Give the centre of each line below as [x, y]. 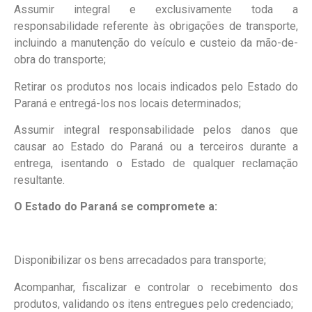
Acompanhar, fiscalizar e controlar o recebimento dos [156, 287]
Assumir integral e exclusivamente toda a [156, 10]
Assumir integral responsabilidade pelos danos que [156, 130]
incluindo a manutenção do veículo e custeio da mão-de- [156, 43]
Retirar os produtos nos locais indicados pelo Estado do [156, 86]
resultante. [39, 180]
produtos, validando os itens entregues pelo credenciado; [154, 304]
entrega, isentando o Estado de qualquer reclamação [156, 164]
